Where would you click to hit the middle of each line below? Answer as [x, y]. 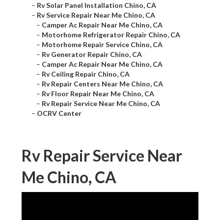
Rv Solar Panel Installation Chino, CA [96, 5]
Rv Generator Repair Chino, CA [92, 55]
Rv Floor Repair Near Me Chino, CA [98, 94]
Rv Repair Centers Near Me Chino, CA [102, 84]
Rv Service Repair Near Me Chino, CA [96, 15]
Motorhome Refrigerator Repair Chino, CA [111, 35]
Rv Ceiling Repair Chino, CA [86, 74]
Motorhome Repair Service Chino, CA [102, 45]
